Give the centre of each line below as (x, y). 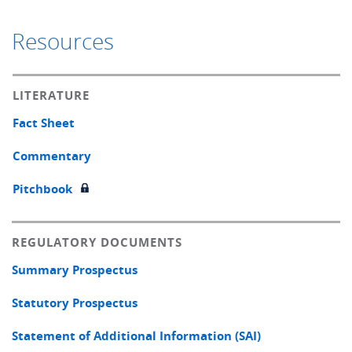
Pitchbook (42, 189)
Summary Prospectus (75, 269)
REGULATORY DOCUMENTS (97, 242)
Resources (63, 41)
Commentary (52, 156)
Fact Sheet (44, 123)
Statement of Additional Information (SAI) (136, 335)
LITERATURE (51, 95)
